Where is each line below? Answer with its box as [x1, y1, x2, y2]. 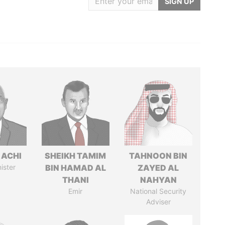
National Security [130, 187, 187, 195]
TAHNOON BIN [129, 151, 188, 161]
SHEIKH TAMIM [45, 151, 106, 161]
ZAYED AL [138, 163, 179, 173]
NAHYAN [140, 175, 177, 185]
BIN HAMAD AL [45, 163, 106, 173]
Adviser [146, 197, 171, 206]
